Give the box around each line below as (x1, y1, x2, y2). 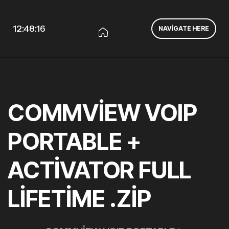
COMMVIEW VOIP (8, 99, 197, 127)
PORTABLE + (8, 127, 141, 155)
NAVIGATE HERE (158, 25, 209, 32)
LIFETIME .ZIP (8, 185, 151, 213)
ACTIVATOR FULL (8, 156, 192, 184)
